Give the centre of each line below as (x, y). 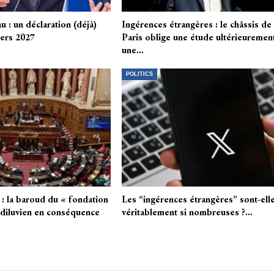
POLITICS (140, 74)
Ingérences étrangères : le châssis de (197, 24)
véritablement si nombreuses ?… (187, 212)
